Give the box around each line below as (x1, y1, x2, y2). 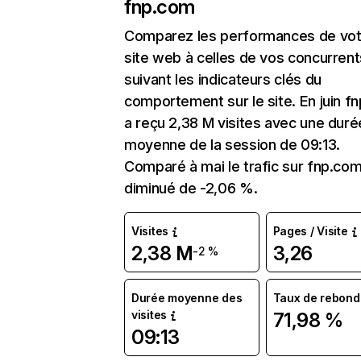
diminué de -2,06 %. (124, 180, 258, 197)
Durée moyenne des (131, 291, 243, 305)
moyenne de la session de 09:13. (124, 136, 340, 153)
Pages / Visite (272, 224, 348, 238)
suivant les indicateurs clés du (124, 71, 322, 88)
